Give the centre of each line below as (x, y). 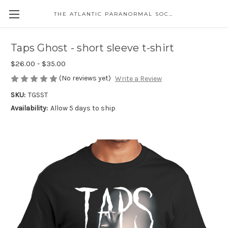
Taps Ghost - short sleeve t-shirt (93, 48)
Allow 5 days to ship (83, 108)
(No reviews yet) (85, 78)
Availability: (29, 108)
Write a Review (138, 79)
